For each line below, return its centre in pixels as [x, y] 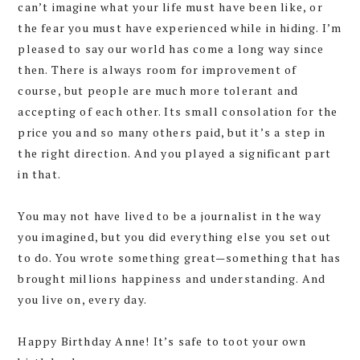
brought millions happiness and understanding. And [172, 278]
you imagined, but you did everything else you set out [174, 236]
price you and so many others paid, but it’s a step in [172, 132]
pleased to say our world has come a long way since [171, 48]
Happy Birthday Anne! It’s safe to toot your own [162, 341]
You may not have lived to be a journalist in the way [170, 215]
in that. [39, 174]
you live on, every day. [82, 299]
